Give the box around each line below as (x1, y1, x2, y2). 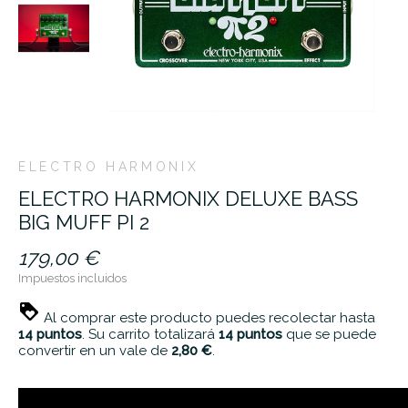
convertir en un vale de (18, 342, 171, 360)
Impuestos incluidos (18, 271, 127, 286)
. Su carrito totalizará (82, 326, 219, 343)
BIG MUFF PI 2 (18, 210, 149, 235)
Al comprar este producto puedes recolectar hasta (40, 310, 375, 327)
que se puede (282, 326, 376, 343)
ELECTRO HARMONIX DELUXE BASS (18, 187, 358, 211)
